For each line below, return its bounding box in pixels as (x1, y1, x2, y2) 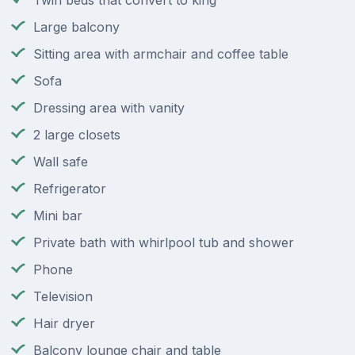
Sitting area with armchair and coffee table (33, 46, 288, 63)
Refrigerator (33, 181, 106, 197)
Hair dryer (33, 315, 95, 332)
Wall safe (33, 154, 88, 170)
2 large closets (33, 127, 120, 143)
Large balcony (33, 19, 120, 36)
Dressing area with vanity (33, 100, 185, 116)
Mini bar (33, 208, 82, 224)
